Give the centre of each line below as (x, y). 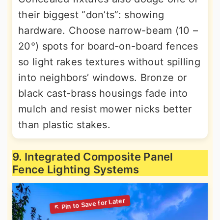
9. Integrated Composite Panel (93, 157)
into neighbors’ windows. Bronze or (103, 78)
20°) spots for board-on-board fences (108, 46)
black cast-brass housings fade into (103, 94)
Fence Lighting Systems (76, 170)
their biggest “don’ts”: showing (91, 15)
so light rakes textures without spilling (109, 62)
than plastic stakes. (65, 125)
